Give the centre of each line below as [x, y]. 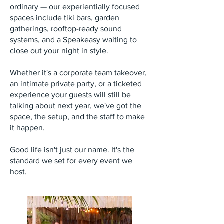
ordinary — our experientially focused [75, 7]
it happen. [27, 128]
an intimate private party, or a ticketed [76, 84]
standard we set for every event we [71, 161]
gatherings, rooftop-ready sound [66, 29]
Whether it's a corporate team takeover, [78, 73]
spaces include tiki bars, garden [65, 18]
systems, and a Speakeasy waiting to [73, 40]
